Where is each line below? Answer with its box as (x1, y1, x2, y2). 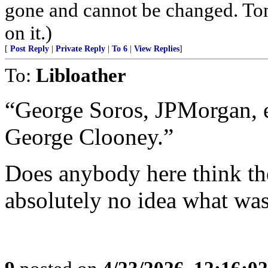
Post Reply (10, 44, 49, 53)
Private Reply (56, 44, 105, 53)
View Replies (134, 44, 179, 53)
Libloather (36, 64, 126, 86)
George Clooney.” (5, 124, 173, 150)
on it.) (5, 22, 52, 44)
